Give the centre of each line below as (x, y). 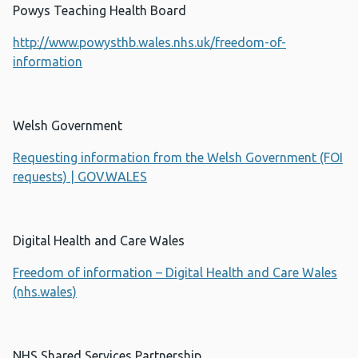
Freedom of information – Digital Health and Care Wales (175, 273)
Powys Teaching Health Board (99, 11)
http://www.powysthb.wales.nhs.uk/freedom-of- (149, 43)
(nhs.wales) (45, 292)
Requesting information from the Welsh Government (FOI (178, 158)
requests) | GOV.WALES (80, 177)
